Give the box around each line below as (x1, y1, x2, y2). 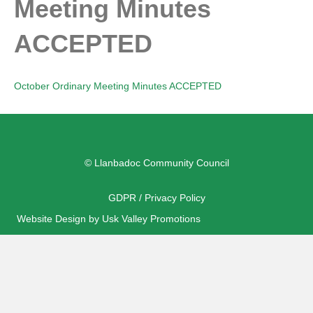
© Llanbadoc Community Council (84, 157, 229, 169)
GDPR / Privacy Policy (108, 192, 205, 204)
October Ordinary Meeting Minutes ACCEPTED (14, 80, 221, 92)
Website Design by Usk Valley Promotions (17, 213, 201, 225)
